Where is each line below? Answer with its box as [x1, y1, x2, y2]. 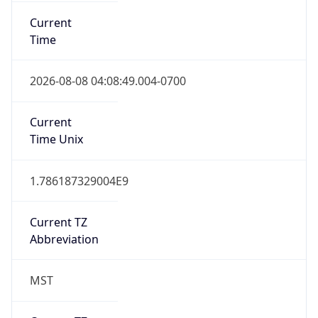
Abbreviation [29, 231, 99, 247]
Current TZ [29, 214, 87, 230]
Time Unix [29, 131, 83, 148]
